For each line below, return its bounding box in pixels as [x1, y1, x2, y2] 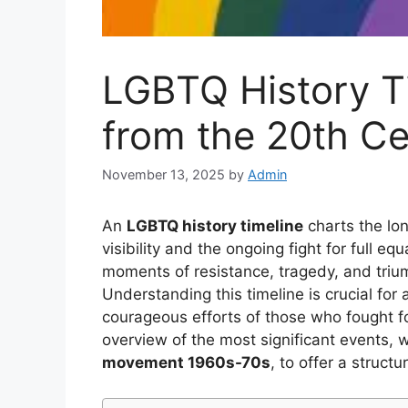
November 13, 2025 [102, 167, 225, 183]
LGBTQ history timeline [127, 217, 303, 236]
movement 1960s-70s [102, 353, 270, 372]
